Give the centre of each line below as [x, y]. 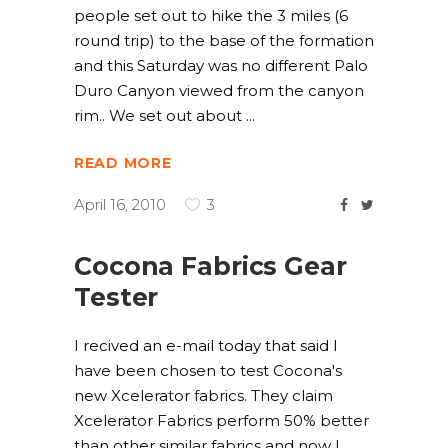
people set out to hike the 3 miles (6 [211, 15]
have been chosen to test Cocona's [208, 370]
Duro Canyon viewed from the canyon [219, 90]
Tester [116, 297]
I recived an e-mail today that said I [206, 345]
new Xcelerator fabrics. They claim [203, 395]
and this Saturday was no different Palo [221, 65]
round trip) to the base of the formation [224, 40]
